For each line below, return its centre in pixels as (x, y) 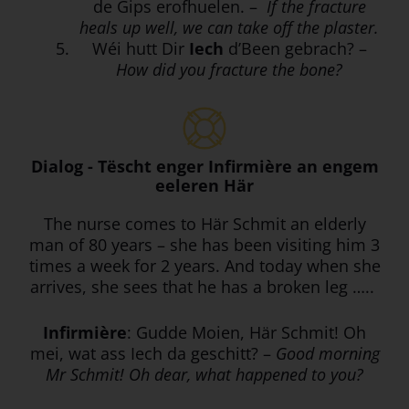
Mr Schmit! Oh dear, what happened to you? (204, 374)
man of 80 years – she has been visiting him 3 (204, 244)
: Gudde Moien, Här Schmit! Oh (246, 332)
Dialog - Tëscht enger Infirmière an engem (204, 166)
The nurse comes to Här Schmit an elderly (204, 223)
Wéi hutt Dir (140, 48)
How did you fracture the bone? (229, 69)
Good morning (327, 353)
